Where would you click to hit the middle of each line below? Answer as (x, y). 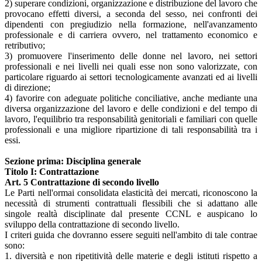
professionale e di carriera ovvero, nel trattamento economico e (131, 35)
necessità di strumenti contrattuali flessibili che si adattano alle (131, 203)
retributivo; (25, 45)
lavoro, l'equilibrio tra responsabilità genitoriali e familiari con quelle (131, 119)
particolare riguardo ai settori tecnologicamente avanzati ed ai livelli (131, 77)
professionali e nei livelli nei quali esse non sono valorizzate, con (131, 66)
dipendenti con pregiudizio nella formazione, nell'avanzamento (131, 24)
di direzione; (27, 87)
